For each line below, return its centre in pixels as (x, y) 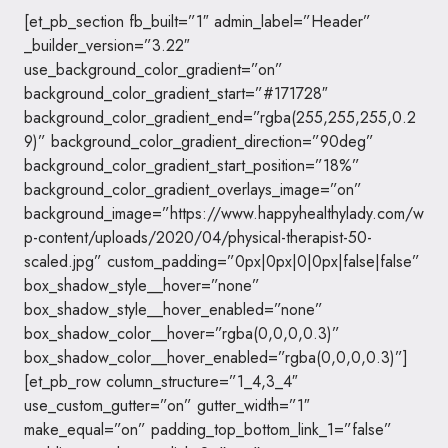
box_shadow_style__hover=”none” (142, 285)
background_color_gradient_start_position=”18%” (192, 165)
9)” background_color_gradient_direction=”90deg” (199, 141)
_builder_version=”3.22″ (107, 45)
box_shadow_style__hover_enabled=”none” (173, 309)
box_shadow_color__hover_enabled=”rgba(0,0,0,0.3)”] (216, 357)
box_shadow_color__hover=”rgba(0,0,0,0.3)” (182, 333)
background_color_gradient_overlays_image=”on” (193, 189)
